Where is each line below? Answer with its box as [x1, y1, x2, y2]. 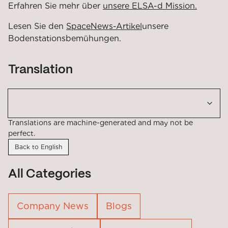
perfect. [8, 129, 35, 137]
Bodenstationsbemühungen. [8, 33, 121, 43]
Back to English [15, 142, 62, 151]
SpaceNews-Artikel [66, 21, 142, 31]
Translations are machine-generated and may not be [8, 118, 193, 127]
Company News [17, 200, 89, 211]
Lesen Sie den [8, 21, 66, 31]
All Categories [8, 168, 91, 180]
